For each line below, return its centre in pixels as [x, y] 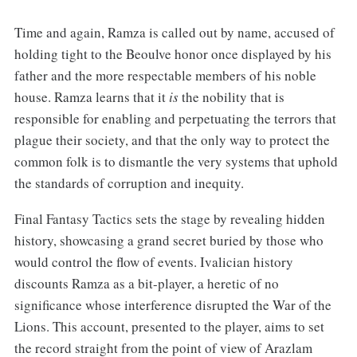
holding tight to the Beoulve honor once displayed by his [173, 54]
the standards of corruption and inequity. [129, 183]
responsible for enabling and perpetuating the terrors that [175, 119]
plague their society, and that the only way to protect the [172, 140]
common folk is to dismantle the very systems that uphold [176, 162]
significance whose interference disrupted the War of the [173, 305]
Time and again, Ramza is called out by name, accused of [174, 33]
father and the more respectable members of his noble [165, 76]
